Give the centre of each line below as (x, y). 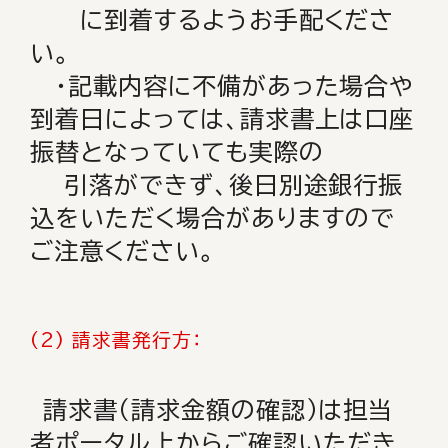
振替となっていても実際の (177, 152)
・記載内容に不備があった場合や (222, 86)
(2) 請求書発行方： (126, 340)
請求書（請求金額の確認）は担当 (218, 410)
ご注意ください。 (122, 251)
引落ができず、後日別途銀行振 (217, 185)
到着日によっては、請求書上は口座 (222, 119)
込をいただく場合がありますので (213, 218)
